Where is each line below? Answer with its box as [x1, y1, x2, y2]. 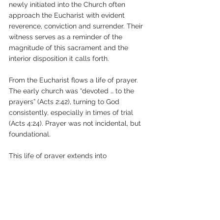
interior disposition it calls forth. [9, 54, 109, 62]
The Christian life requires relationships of [9, 194, 144, 203]
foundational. [9, 130, 51, 138]
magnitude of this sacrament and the [9, 43, 130, 52]
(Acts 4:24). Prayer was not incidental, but [9, 119, 143, 127]
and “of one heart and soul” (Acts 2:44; [9, 173, 132, 181]
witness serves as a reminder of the [9, 32, 124, 41]
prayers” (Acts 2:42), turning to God [9, 97, 121, 106]
